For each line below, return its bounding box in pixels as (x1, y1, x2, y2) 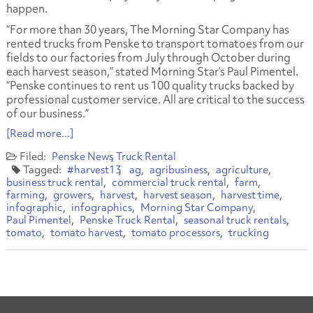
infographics (71, 201, 132, 215)
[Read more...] (6, 126, 73, 141)
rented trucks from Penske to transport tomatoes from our (6, 36, 304, 52)
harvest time (220, 188, 279, 203)
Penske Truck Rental (79, 213, 175, 228)
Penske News (51, 150, 113, 164)
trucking (228, 226, 269, 240)
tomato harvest (50, 226, 123, 240)
